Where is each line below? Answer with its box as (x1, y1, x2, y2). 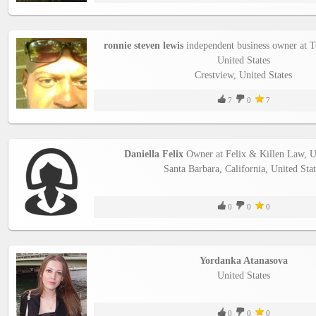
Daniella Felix (124, 148, 183, 159)
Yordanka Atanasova (199, 255, 288, 266)
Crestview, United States (195, 69, 292, 80)
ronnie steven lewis (104, 39, 183, 51)
